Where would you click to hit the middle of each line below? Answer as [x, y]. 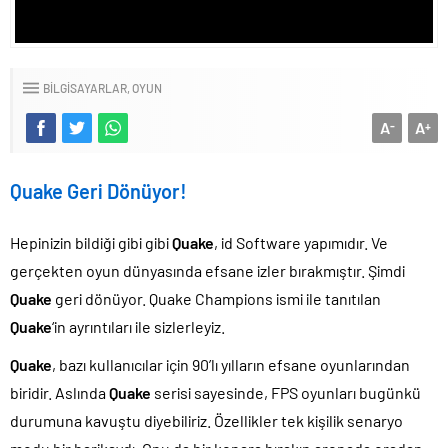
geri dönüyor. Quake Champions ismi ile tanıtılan [216, 298]
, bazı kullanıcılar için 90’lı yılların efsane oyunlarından [231, 364]
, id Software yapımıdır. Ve [301, 242]
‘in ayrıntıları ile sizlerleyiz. [138, 326]
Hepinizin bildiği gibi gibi [91, 242]
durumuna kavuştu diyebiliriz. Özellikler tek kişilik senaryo [206, 420]
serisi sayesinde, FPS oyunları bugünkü [286, 392]
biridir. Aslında [59, 392]
